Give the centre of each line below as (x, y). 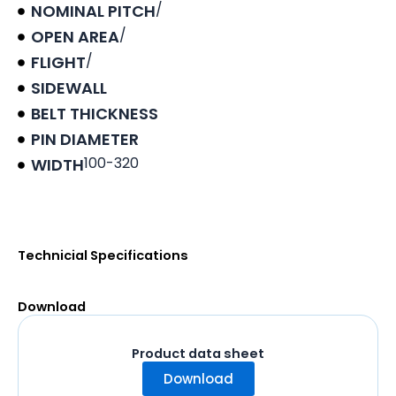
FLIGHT (58, 63)
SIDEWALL (69, 88)
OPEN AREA (75, 37)
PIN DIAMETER (85, 140)
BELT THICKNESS (95, 114)
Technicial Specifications (103, 256)
